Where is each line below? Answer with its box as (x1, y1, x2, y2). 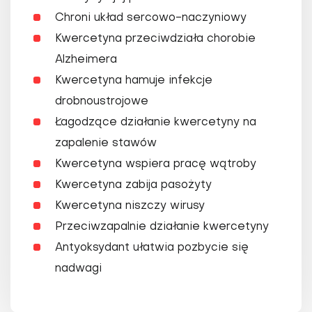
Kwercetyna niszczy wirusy (55, 201, 205, 212)
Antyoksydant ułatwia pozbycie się (55, 242, 249, 254)
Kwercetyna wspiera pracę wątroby (55, 159, 256, 171)
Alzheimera (55, 54, 117, 66)
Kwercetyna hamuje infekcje (55, 75, 212, 87)
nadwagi (55, 263, 102, 275)
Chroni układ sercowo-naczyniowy (55, 13, 247, 24)
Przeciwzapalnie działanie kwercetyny (55, 221, 269, 233)
